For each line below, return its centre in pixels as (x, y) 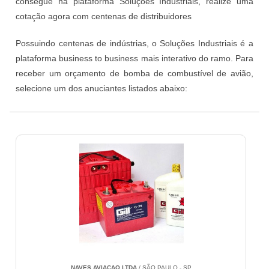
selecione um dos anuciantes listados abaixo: (102, 89)
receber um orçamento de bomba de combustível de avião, (134, 74)
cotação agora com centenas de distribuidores (104, 17)
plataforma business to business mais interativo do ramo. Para (134, 59)
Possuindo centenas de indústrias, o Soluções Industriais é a (134, 44)
